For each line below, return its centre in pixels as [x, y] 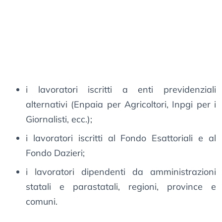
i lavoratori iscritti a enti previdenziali [121, 90]
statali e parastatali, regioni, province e [121, 187]
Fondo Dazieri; [55, 153]
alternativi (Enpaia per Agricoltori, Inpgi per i [121, 105]
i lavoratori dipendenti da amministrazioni [121, 172]
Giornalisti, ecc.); [59, 119]
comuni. [42, 202]
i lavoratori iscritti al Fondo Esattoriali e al [121, 138]
